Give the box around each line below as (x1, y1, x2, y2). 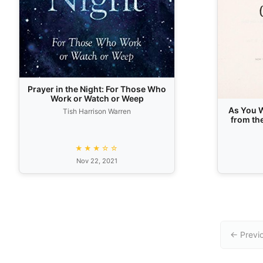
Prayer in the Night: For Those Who (28, 83, 166, 94)
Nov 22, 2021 (76, 156, 117, 165)
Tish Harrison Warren (63, 106, 131, 116)
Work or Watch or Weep (50, 93, 144, 103)
